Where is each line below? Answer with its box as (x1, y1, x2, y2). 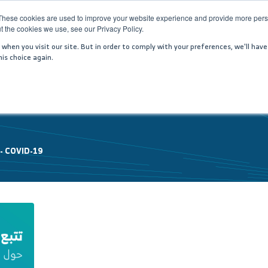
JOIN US (203, 36, 236, 52)
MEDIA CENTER (112, 36, 176, 52)
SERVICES (50, 36, 94, 52)
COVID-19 (5, 144, 43, 158)
